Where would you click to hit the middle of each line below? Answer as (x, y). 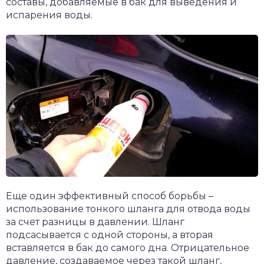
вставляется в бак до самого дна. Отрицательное (128, 247)
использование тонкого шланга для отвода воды (128, 209)
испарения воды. (49, 15)
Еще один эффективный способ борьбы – (110, 196)
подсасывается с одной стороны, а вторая (110, 235)
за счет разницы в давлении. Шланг (95, 222)
